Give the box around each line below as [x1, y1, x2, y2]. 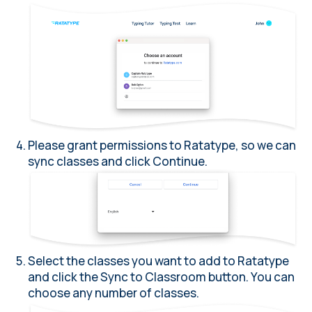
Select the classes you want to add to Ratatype [28, 253, 289, 270]
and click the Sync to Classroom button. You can [28, 269, 295, 286]
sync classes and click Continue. [28, 153, 208, 169]
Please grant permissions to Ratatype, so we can [28, 136, 296, 153]
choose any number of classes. [28, 285, 199, 302]
